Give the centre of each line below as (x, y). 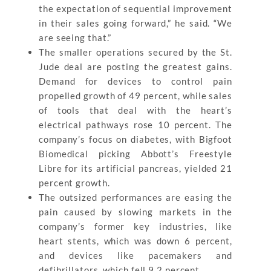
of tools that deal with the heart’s (135, 110)
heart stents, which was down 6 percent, (135, 241)
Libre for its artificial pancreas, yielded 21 (135, 168)
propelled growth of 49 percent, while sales (135, 96)
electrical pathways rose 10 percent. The (135, 125)
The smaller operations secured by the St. (135, 52)
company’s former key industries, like (135, 226)
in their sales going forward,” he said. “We (135, 23)
